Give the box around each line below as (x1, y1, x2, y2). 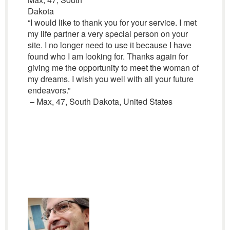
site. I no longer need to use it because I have (27, 39, 191, 51)
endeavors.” (27, 84, 70, 96)
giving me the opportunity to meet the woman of (27, 62, 199, 73)
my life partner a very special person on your (27, 28, 188, 40)
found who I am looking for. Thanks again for (27, 50, 188, 62)
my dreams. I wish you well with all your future (27, 73, 194, 85)
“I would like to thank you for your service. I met (27, 16, 197, 28)
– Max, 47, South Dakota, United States (27, 95, 172, 107)
